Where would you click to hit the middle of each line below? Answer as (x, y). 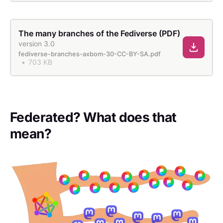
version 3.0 (36, 43)
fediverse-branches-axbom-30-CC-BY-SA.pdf (89, 54)
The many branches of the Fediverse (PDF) (99, 33)
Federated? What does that (93, 117)
